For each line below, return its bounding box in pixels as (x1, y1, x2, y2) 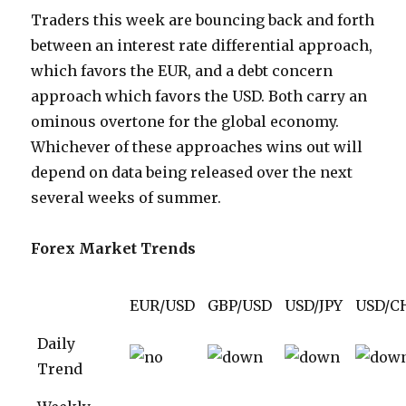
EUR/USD (130, 296, 196, 315)
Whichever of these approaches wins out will (31, 138, 363, 157)
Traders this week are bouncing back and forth (31, 11, 375, 30)
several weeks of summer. (31, 188, 222, 208)
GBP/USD (208, 296, 273, 315)
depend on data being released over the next (31, 163, 353, 182)
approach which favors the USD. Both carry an (31, 87, 368, 106)
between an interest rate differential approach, (31, 36, 373, 55)
